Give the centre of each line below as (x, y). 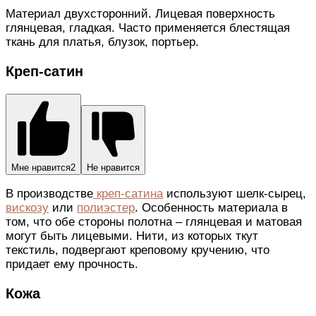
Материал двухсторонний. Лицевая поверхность (140, 14)
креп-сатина (128, 194)
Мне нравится (41, 168)
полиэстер (106, 208)
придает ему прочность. (72, 265)
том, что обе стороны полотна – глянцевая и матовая (154, 222)
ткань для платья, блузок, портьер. (102, 42)
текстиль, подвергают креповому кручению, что (138, 250)
